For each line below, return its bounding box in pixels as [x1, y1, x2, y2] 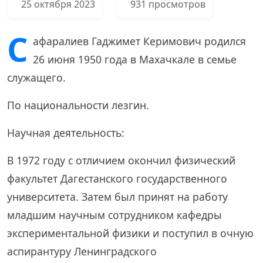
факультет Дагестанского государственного [7, 171, 227, 186]
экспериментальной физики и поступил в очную [7, 226, 254, 240]
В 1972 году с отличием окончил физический [7, 153, 235, 167]
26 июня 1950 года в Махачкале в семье [33, 52, 237, 66]
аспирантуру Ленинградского [7, 244, 157, 258]
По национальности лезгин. [7, 98, 149, 112]
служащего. [7, 70, 66, 85]
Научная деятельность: [7, 126, 124, 140]
